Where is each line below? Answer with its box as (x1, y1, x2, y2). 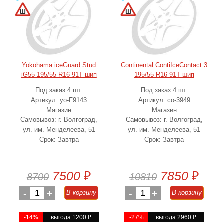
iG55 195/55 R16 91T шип (21, 71, 97, 78)
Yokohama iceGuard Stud (22, 61, 96, 69)
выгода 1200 (50, 214, 88, 221)
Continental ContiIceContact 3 (121, 61, 208, 69)
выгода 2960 (155, 214, 193, 221)
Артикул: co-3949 (138, 96, 190, 104)
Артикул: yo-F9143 (31, 96, 87, 104)
